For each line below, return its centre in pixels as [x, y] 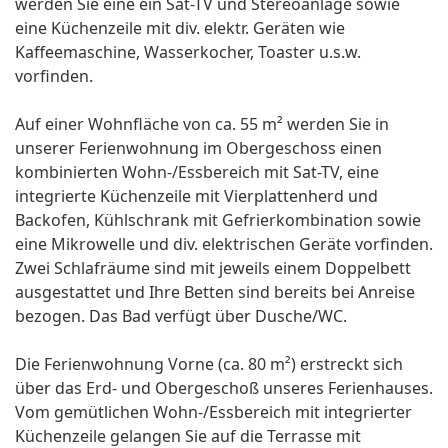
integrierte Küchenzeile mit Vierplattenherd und [196, 196]
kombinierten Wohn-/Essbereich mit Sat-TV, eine [197, 172]
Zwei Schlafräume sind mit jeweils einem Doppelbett [213, 268]
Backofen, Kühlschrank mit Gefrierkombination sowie [218, 220]
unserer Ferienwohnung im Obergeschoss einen [198, 148]
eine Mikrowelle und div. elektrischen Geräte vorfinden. [224, 244]
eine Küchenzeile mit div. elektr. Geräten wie [180, 28]
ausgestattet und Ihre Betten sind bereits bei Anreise [215, 292]
